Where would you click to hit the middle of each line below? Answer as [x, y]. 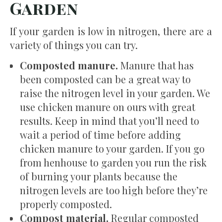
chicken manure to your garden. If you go [112, 148]
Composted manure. [70, 65]
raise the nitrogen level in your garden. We [115, 93]
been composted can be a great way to [105, 79]
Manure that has [157, 65]
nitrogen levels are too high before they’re [114, 190]
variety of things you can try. [74, 45]
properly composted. [66, 204]
